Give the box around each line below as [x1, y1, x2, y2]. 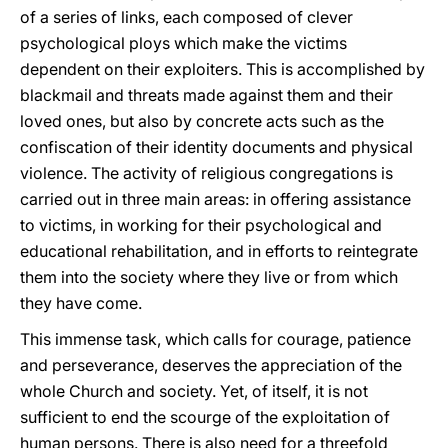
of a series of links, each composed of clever [20, 7, 353, 27]
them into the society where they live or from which [20, 267, 398, 287]
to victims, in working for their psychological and [20, 215, 382, 235]
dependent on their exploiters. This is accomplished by [20, 59, 425, 79]
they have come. [20, 293, 142, 313]
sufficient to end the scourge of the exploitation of [20, 407, 390, 427]
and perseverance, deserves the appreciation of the [20, 355, 402, 375]
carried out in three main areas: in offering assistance [20, 189, 411, 209]
